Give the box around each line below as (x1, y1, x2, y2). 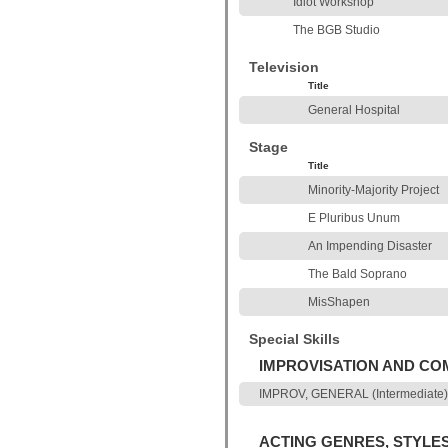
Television (249, 59, 319, 75)
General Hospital (308, 103, 400, 117)
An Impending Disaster (308, 239, 432, 253)
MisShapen (308, 295, 370, 309)
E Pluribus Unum (308, 211, 400, 225)
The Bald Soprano (308, 267, 407, 281)
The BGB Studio (293, 23, 380, 37)
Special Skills (249, 331, 340, 347)
